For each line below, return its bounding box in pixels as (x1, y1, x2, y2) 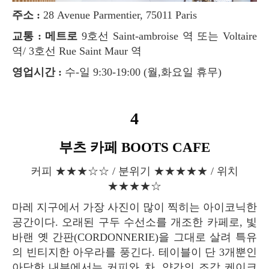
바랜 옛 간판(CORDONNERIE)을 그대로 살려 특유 (12, 231, 257, 244)
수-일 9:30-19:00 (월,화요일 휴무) (62, 66, 222, 79)
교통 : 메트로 (23, 30, 78, 43)
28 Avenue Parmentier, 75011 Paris (43, 9, 197, 22)
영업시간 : (23, 66, 62, 79)
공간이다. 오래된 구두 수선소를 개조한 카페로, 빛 (12, 216, 257, 229)
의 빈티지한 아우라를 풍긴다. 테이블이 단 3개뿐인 (12, 246, 257, 259)
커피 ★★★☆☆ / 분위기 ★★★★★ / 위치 (31, 165, 41, 178)
